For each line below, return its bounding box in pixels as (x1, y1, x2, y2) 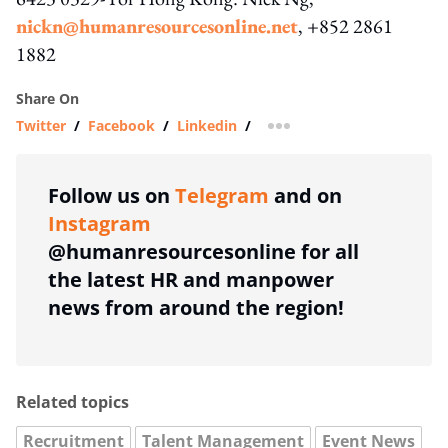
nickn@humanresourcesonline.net (16, 12, 298, 39)
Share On (16, 88, 79, 108)
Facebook (88, 115, 155, 135)
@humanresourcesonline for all (48, 237, 359, 265)
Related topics (16, 390, 129, 413)
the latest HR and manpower (48, 265, 334, 293)
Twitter (16, 115, 66, 135)
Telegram (175, 181, 269, 209)
